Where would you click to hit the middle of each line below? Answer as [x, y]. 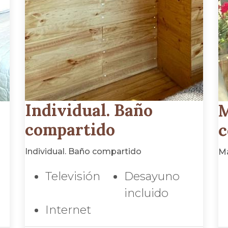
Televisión [73, 176]
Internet [68, 210]
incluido [146, 193]
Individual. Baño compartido [83, 151]
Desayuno [152, 176]
